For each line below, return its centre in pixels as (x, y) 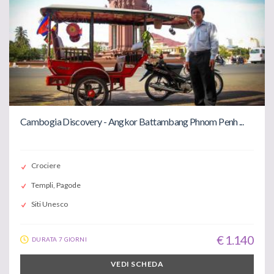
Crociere (46, 166)
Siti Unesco (50, 204)
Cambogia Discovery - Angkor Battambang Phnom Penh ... (132, 121)
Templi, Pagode (56, 185)
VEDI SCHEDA (137, 264)
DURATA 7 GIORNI (59, 239)
